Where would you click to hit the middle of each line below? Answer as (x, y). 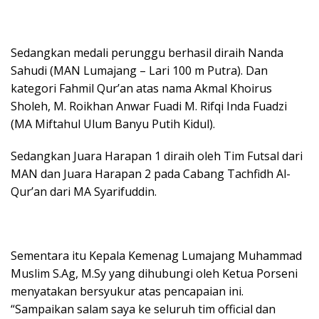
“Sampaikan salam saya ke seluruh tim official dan (143, 309)
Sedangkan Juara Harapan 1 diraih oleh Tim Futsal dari (157, 156)
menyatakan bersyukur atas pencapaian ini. (127, 292)
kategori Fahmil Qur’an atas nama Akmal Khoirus (141, 89)
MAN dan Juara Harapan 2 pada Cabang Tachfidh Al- (151, 174)
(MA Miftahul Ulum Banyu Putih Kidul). (113, 124)
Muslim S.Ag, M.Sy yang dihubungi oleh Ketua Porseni (154, 274)
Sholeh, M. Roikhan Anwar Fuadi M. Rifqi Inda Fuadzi (149, 106)
